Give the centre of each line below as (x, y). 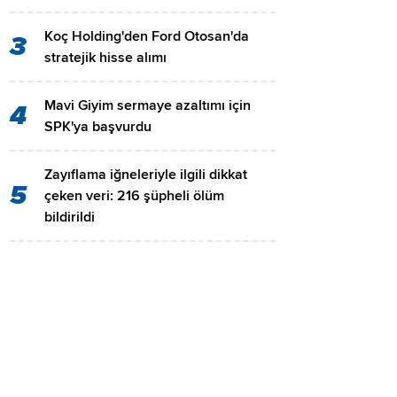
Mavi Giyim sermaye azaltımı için (148, 106)
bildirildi (70, 218)
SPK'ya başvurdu (98, 127)
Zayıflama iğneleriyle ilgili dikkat (146, 175)
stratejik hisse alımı (105, 58)
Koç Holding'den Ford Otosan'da (147, 37)
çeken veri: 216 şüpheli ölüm (134, 196)
